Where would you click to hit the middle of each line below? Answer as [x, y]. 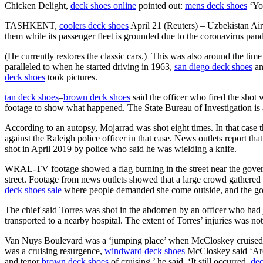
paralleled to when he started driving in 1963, [90, 66]
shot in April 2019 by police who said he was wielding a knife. [121, 149]
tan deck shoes [32, 97]
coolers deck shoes [94, 25]
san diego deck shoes [213, 66]
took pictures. [71, 77]
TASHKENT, [32, 25]
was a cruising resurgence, [55, 251]
